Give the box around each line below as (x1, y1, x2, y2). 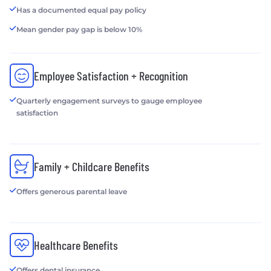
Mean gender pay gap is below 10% (16, 24, 142, 34)
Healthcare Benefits (34, 237, 118, 252)
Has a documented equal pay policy (16, 5, 146, 15)
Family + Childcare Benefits (34, 158, 149, 174)
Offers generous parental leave (16, 186, 127, 196)
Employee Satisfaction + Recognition (34, 68, 188, 83)
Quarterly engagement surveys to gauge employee (16, 96, 202, 105)
